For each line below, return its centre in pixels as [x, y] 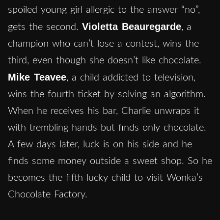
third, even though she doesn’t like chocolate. [105, 60]
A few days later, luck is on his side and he [100, 144]
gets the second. [45, 27]
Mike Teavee [37, 77]
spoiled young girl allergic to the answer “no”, [104, 10]
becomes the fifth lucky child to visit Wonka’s [105, 178]
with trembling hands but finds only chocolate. [107, 127]
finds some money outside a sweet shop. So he [110, 161]
